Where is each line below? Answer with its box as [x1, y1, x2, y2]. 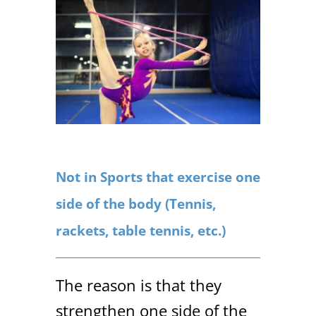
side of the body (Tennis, [56, 194, 216, 212]
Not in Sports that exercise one [56, 167, 260, 186]
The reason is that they [56, 274, 221, 296]
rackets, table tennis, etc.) [56, 221, 226, 239]
